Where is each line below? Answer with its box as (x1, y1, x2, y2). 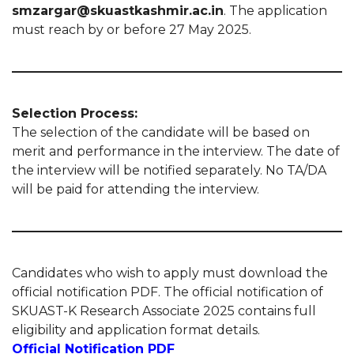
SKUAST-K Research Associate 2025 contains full (12, 303, 316, 318)
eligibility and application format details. (12, 322, 260, 337)
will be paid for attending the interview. (12, 181, 259, 197)
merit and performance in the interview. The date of (12, 143, 340, 159)
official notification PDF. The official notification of (12, 284, 323, 299)
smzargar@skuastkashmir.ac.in (12, 2, 224, 18)
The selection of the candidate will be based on (12, 124, 310, 140)
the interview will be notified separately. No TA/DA (12, 162, 326, 178)
